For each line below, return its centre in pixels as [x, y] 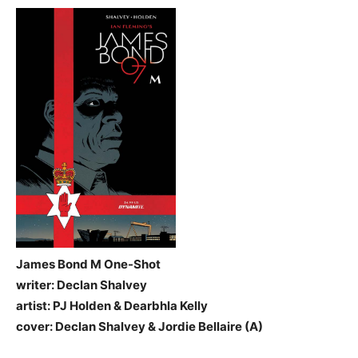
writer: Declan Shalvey [82, 285]
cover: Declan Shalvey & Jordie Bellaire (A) [139, 326]
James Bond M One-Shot [88, 264]
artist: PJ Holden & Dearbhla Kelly [112, 306]
